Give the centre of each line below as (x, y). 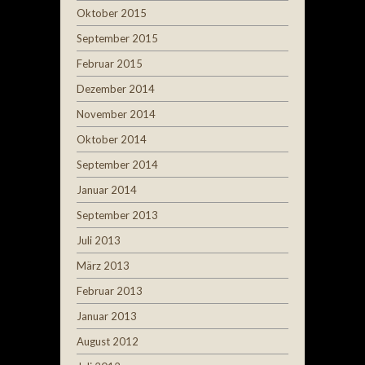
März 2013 (103, 265)
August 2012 (108, 341)
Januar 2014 (107, 189)
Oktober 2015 (112, 13)
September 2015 (117, 38)
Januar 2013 (107, 316)
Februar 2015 (110, 63)
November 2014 (116, 114)
